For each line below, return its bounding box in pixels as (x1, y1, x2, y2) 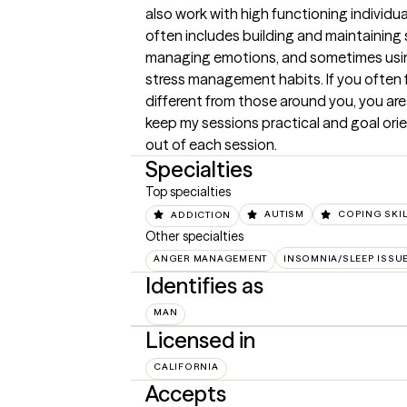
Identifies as (145, 272, 263, 299)
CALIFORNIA (154, 360, 219, 372)
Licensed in (145, 326, 255, 353)
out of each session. (145, 135, 277, 154)
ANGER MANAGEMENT (154, 252, 267, 264)
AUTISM (264, 208, 304, 221)
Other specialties (145, 227, 243, 244)
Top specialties (145, 184, 231, 201)
